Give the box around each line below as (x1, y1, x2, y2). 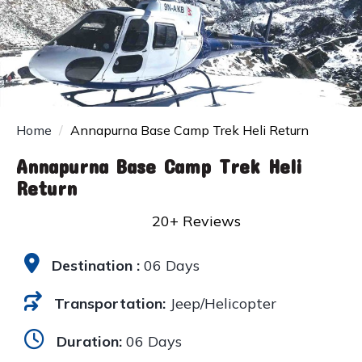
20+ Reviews (152, 212, 241, 231)
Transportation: (54, 294, 166, 314)
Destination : (52, 256, 140, 276)
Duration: (57, 332, 122, 351)
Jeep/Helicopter (166, 294, 276, 314)
